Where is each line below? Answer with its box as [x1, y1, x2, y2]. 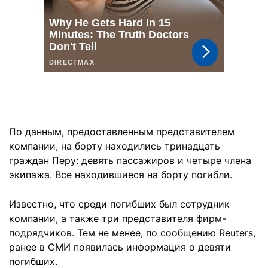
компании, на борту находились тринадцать [9, 140, 220, 152]
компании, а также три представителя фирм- [9, 212, 226, 224]
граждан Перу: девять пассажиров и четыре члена [9, 154, 251, 166]
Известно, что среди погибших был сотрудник [9, 198, 230, 210]
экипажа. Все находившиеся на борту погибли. [9, 169, 232, 181]
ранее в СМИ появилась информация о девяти [9, 241, 231, 253]
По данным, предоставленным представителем [9, 126, 234, 138]
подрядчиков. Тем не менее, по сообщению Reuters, [9, 227, 255, 239]
